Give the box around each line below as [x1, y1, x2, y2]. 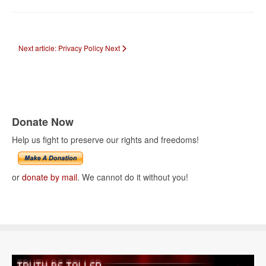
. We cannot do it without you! [77, 171, 188, 183]
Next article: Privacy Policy [18, 43, 105, 53]
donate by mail [22, 171, 77, 183]
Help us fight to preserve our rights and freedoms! [12, 134, 199, 146]
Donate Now [12, 114, 74, 130]
